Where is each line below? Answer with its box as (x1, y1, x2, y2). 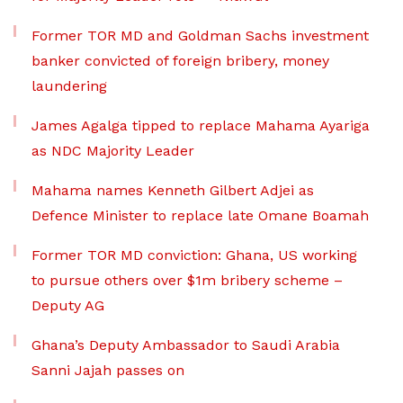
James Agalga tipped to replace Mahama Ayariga (31, 117, 370, 135)
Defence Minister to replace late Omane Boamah (31, 207, 369, 225)
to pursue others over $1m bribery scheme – (31, 272, 343, 290)
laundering (31, 77, 107, 95)
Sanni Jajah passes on (31, 362, 184, 380)
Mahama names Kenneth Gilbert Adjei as (31, 182, 314, 200)
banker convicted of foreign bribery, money (31, 52, 329, 70)
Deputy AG (31, 297, 104, 315)
